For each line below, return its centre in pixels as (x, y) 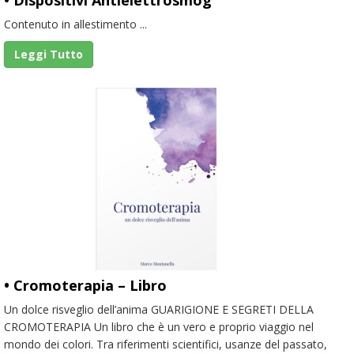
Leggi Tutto (49, 54)
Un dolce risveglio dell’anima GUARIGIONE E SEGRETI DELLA (159, 309)
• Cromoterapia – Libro (85, 285)
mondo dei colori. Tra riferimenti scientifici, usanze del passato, (166, 344)
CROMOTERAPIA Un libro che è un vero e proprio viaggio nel (159, 326)
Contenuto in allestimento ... (75, 24)
